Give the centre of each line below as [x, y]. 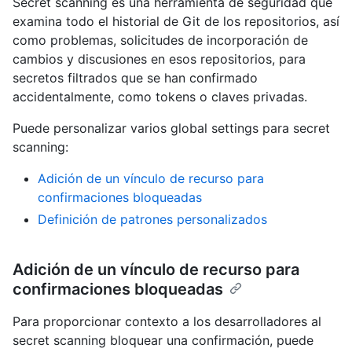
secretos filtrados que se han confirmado [135, 78]
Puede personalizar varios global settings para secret [171, 128]
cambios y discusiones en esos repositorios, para [159, 59]
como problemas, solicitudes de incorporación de [160, 40]
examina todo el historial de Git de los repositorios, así [176, 22]
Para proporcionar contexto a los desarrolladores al [167, 322]
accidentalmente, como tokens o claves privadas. [160, 97]
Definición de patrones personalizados [152, 220]
